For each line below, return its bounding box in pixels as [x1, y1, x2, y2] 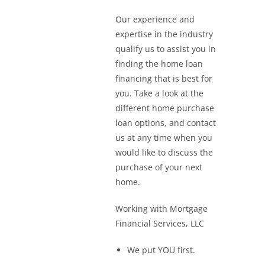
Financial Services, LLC [115, 218, 205, 229]
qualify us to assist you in [115, 43, 216, 54]
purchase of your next [115, 161, 203, 173]
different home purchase [115, 102, 215, 114]
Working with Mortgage [115, 203, 208, 214]
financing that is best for [115, 73, 213, 84]
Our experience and [115, 14, 195, 25]
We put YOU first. [127, 244, 196, 256]
